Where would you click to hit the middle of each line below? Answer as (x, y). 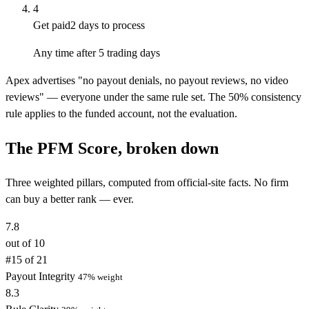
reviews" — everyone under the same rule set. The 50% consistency (153, 97)
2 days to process (108, 26)
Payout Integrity (42, 277)
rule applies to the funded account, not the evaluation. (121, 114)
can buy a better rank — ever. (70, 199)
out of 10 (25, 243)
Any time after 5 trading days (97, 53)
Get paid (52, 26)
